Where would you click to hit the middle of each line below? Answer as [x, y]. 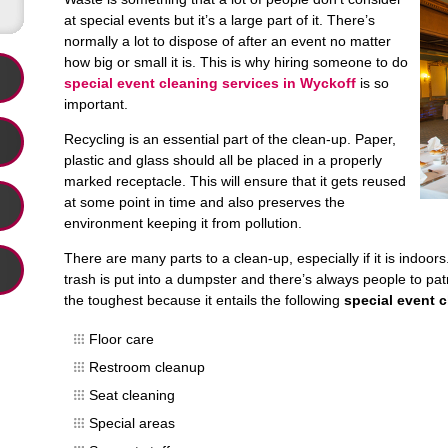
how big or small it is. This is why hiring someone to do [236, 62]
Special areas [132, 423]
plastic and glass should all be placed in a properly [223, 160]
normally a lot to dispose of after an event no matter [227, 41]
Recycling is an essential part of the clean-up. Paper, [230, 139]
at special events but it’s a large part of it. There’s [219, 20]
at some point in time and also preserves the [204, 202]
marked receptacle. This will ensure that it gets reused [235, 181]
